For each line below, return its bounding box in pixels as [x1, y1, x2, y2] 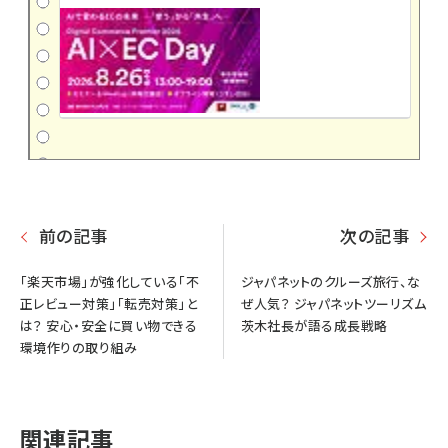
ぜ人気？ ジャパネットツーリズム [240, 294, 427, 314]
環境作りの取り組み [20, 338, 138, 358]
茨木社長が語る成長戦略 [240, 316, 388, 336]
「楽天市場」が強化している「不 [20, 272, 200, 292]
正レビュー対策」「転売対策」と [20, 294, 198, 314]
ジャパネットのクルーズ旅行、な [240, 272, 421, 292]
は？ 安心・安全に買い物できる [20, 316, 198, 336]
